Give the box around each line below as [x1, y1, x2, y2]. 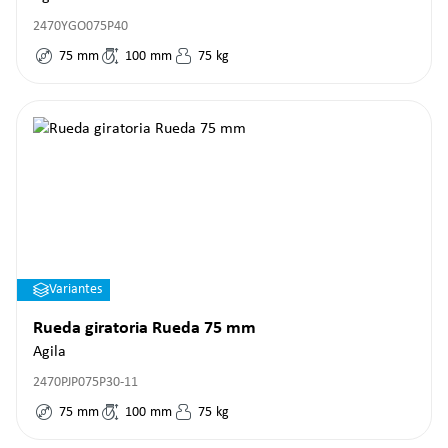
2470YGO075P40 [33, 19, 128, 34]
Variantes [49, 282, 102, 297]
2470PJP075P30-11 [33, 375, 138, 390]
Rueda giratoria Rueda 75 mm [33, 319, 256, 338]
